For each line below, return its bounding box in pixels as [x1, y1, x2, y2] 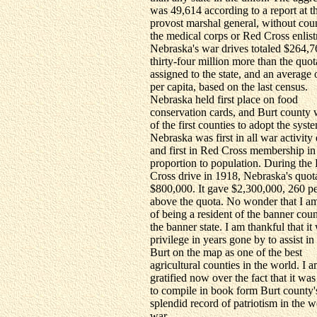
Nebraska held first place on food [150, 93, 298, 105]
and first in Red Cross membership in [150, 144, 316, 156]
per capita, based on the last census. [150, 81, 308, 93]
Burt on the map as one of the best [150, 246, 302, 258]
